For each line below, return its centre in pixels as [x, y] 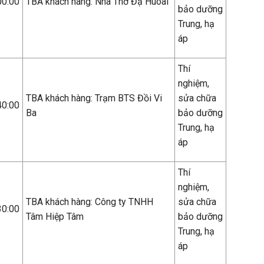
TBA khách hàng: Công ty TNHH [90, 202]
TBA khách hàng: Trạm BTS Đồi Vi [94, 98]
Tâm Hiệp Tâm [55, 217]
